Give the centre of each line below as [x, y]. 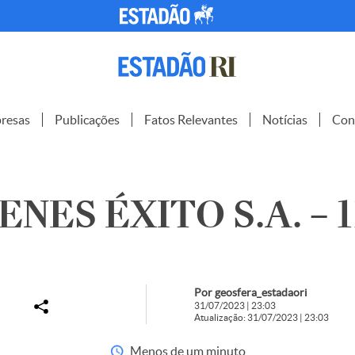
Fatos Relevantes [191, 120]
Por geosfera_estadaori [250, 292]
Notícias [285, 120]
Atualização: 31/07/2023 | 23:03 [261, 317]
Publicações [87, 120]
